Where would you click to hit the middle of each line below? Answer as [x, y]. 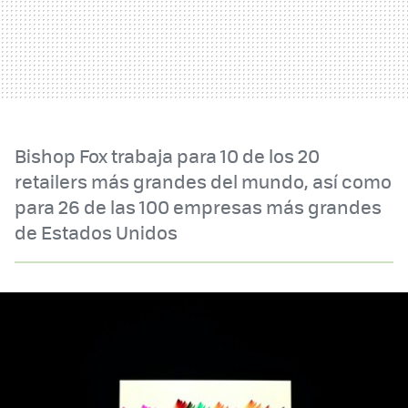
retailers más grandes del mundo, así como [203, 181]
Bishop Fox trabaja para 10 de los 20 [167, 156]
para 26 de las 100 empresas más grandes [198, 207]
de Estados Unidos [96, 232]
